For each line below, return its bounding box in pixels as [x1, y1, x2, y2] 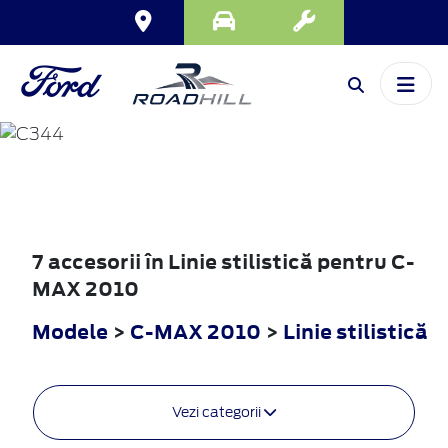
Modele [32, 318, 108, 346]
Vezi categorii [172, 404, 264, 421]
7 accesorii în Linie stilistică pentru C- [32, 248, 415, 276]
